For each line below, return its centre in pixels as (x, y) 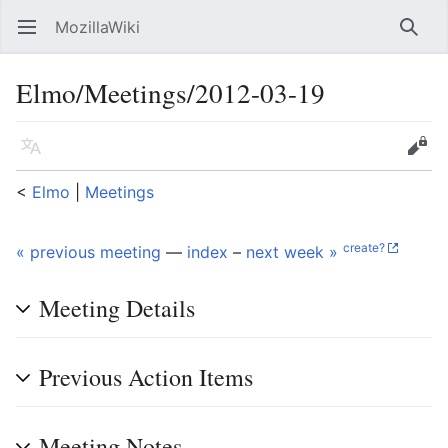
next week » (292, 252)
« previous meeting (88, 252)
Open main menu (36, 37)
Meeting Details (117, 308)
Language (36, 156)
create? (364, 247)
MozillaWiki (97, 27)
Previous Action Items (146, 377)
